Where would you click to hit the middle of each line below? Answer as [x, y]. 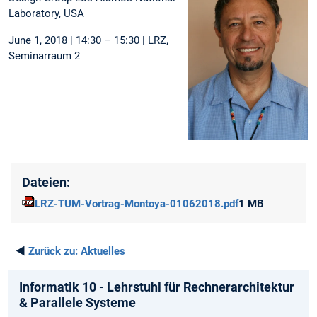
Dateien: [46, 183]
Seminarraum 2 [44, 56]
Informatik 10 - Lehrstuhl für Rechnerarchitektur [157, 287]
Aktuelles [102, 252]
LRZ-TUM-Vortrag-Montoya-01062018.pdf [137, 204]
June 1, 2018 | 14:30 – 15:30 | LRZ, [88, 40]
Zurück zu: [53, 252]
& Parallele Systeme [77, 303]
